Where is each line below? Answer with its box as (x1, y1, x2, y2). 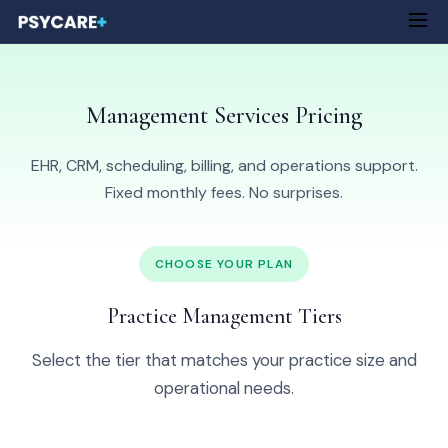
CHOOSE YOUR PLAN (154, 256, 294, 272)
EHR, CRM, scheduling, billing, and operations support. (30, 155, 418, 176)
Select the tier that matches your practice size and (31, 349, 417, 371)
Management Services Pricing (86, 101, 362, 130)
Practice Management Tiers (106, 303, 342, 329)
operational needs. (154, 377, 294, 399)
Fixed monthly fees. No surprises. (105, 182, 343, 203)
